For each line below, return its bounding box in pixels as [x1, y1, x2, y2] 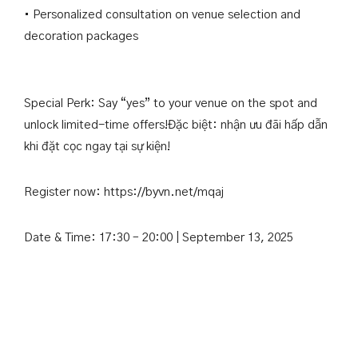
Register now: [24, 186, 104, 198]
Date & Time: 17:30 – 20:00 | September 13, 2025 [24, 232, 293, 244]
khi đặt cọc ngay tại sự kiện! [24, 141, 170, 153]
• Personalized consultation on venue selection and [24, 9, 300, 21]
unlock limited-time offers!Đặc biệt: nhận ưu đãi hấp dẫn [24, 119, 328, 131]
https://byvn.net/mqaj [104, 186, 224, 198]
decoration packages [24, 30, 138, 42]
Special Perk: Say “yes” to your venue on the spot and [24, 97, 317, 109]
